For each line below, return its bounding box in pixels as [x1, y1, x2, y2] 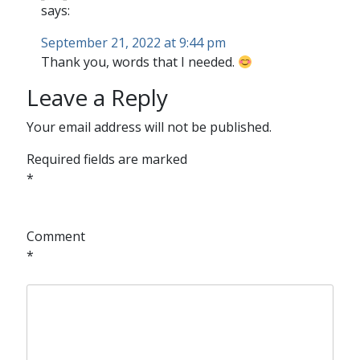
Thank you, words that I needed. [40, 53, 238, 71]
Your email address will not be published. [26, 118, 272, 136]
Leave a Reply [26, 82, 168, 112]
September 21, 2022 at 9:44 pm [40, 34, 226, 51]
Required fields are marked [26, 150, 187, 168]
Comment [26, 227, 85, 245]
